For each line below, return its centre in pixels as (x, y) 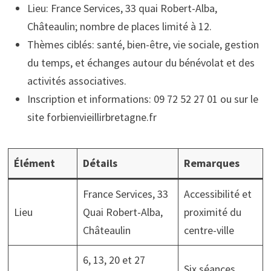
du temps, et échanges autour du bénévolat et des (141, 63)
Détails (100, 163)
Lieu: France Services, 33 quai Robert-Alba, (122, 8)
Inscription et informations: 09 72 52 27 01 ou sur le (142, 99)
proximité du (212, 212)
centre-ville (209, 230)
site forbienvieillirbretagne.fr (92, 117)
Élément (34, 163)
